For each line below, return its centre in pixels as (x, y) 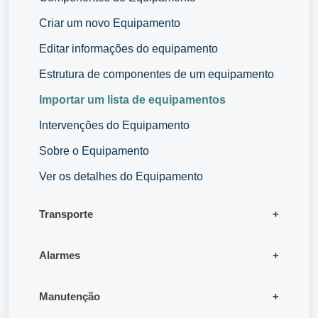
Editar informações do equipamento (128, 49)
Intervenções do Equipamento (114, 126)
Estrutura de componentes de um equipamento (157, 75)
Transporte (66, 214)
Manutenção (70, 297)
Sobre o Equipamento (94, 151)
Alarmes (60, 256)
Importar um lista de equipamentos (132, 100)
